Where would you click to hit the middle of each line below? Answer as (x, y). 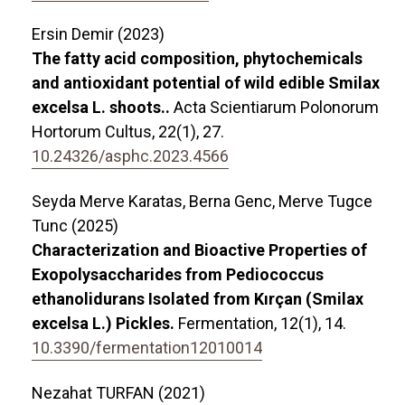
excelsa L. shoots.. (103, 108)
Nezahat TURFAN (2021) (118, 393)
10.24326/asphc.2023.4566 (130, 156)
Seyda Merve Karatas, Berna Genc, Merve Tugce (202, 202)
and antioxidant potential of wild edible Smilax (206, 83)
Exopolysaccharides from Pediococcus (178, 275)
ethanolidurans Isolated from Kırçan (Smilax (198, 299)
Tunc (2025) (75, 226)
